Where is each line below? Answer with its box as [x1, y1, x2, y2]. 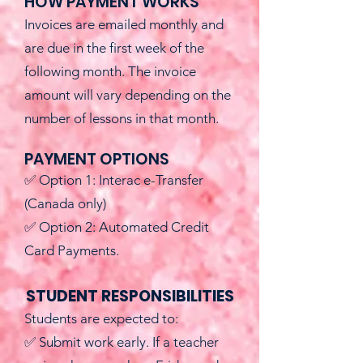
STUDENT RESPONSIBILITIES [25, 285, 234, 307]
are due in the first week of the [24, 40, 204, 56]
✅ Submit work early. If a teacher [24, 334, 219, 350]
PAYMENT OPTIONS [24, 148, 169, 170]
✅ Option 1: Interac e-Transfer [24, 172, 203, 188]
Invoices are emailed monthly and [24, 16, 224, 32]
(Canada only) [24, 195, 106, 211]
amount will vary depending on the [24, 87, 231, 103]
